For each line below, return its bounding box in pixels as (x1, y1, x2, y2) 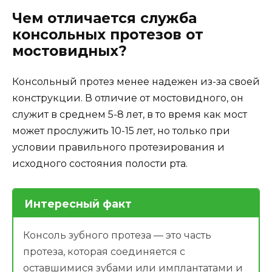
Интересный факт (24, 197, 132, 210)
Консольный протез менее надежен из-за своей (12, 75, 260, 87)
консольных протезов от (12, 25, 203, 43)
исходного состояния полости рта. (12, 157, 188, 169)
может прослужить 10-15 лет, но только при (12, 124, 230, 137)
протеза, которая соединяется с (23, 246, 185, 258)
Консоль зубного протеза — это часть (23, 229, 211, 242)
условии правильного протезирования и (12, 141, 225, 153)
